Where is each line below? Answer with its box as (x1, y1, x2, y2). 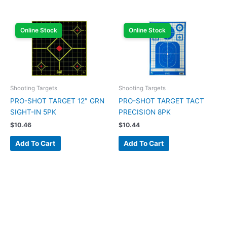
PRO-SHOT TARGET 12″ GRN (10, 97, 104, 105)
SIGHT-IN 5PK (10, 108, 56, 116)
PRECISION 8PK (119, 108, 171, 116)
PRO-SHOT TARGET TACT (119, 97, 204, 105)
